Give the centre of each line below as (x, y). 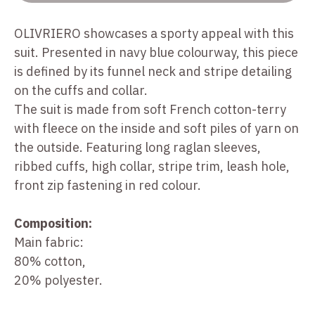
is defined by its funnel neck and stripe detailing (153, 72)
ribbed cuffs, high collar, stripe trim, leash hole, (152, 167)
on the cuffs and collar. (81, 91)
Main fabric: (49, 243)
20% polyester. (58, 281)
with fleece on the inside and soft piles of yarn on (156, 129)
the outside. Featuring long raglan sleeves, (137, 148)
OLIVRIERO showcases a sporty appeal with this (154, 34)
